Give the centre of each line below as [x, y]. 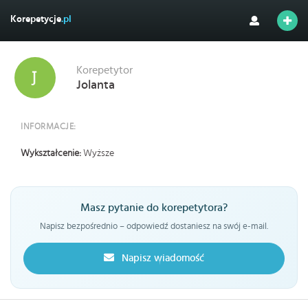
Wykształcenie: [52, 153]
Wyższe [99, 153]
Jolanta [96, 85]
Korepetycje [36, 19]
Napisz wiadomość [162, 258]
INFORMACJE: [48, 127]
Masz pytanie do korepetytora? [154, 208]
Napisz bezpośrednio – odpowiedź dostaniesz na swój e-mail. [154, 227]
